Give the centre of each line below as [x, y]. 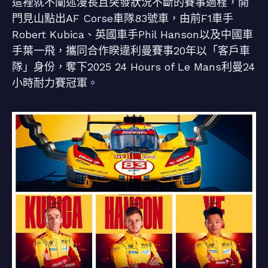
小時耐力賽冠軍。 [55, 83]
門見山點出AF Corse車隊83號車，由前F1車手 [123, 19]
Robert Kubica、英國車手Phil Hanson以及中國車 [133, 35]
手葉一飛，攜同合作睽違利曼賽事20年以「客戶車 [131, 51]
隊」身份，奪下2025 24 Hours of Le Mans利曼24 [133, 67]
